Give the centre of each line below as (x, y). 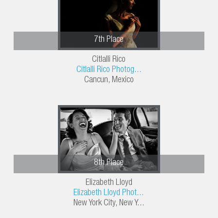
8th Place (109, 163)
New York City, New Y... (109, 204)
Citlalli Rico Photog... (109, 70)
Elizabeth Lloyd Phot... (109, 193)
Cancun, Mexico (109, 81)
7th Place (109, 40)
